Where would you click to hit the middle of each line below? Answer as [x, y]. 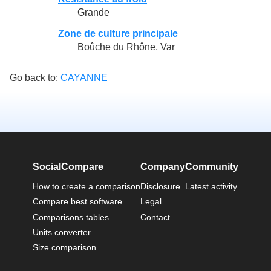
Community [212, 167]
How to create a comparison [87, 186]
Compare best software [77, 202]
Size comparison [64, 248]
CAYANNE [84, 78]
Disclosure [160, 186]
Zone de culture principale [118, 33]
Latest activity [211, 186]
